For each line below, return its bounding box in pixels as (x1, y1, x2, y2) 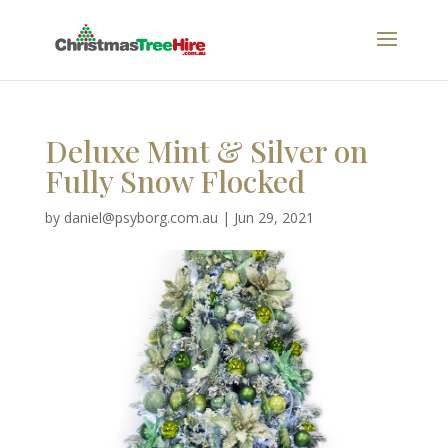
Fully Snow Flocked (44, 161, 305, 201)
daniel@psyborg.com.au (63, 208, 218, 227)
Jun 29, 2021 (233, 208, 314, 227)
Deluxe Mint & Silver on (44, 131, 368, 171)
